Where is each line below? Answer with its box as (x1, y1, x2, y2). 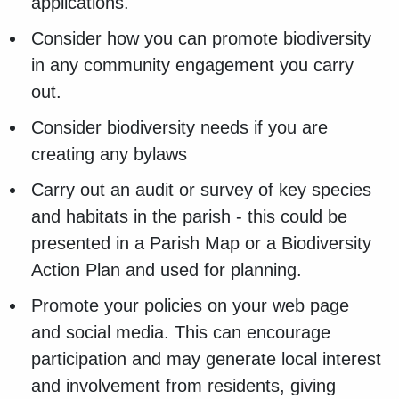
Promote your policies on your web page (31, 296, 349, 316)
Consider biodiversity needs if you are (31, 118, 328, 138)
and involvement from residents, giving (31, 376, 336, 396)
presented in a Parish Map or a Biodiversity (31, 233, 371, 254)
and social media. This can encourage (31, 322, 330, 343)
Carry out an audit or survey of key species (31, 180, 371, 200)
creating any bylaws (31, 144, 192, 165)
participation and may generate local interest (31, 349, 381, 370)
